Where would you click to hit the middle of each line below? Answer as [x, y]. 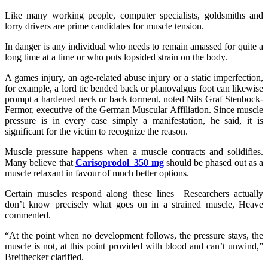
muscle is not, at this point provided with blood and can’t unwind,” [134, 246]
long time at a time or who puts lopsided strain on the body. [116, 57]
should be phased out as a [213, 163]
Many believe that [40, 163]
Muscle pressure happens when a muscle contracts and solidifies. [134, 152]
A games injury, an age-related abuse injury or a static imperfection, [134, 78]
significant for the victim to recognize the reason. [96, 132]
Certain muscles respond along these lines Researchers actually [134, 194]
